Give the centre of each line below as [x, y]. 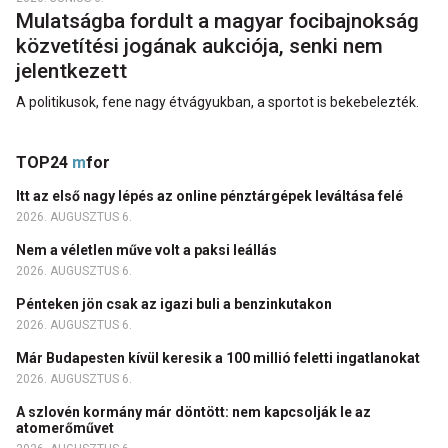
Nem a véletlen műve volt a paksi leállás [148, 250]
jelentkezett [74, 71]
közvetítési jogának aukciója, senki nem [199, 46]
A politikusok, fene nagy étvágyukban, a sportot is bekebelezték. [217, 102]
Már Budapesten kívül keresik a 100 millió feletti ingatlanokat [219, 358]
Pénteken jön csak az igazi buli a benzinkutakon [175, 304]
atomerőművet [66, 428]
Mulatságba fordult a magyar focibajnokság [217, 21]
